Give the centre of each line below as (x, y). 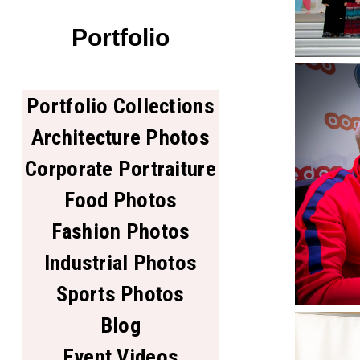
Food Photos (121, 199)
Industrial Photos (121, 262)
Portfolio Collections (121, 105)
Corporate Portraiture (121, 168)
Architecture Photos (121, 137)
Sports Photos (121, 293)
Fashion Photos (121, 231)
